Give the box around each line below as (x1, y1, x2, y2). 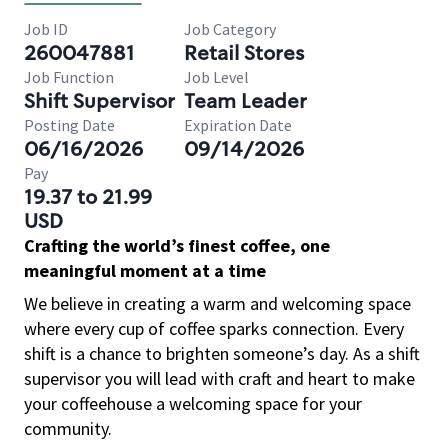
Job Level (184, 67, 249, 87)
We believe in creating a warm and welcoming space (24, 292, 411, 315)
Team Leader (184, 88, 307, 114)
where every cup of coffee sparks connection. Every (24, 317, 404, 340)
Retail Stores (184, 40, 304, 66)
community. (24, 417, 112, 440)
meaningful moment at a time (24, 259, 266, 282)
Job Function (24, 67, 114, 87)
